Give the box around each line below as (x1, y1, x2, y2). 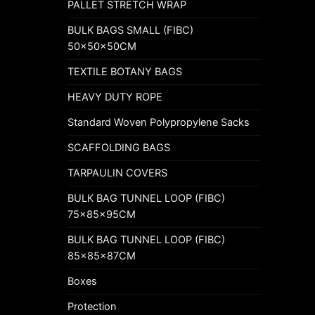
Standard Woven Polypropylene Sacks (67, 115, 250, 129)
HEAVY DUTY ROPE (67, 90, 162, 103)
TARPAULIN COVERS (67, 166, 167, 179)
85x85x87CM (67, 249, 136, 262)
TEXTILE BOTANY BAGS (67, 65, 182, 78)
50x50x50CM (67, 39, 136, 53)
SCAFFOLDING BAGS (67, 141, 170, 154)
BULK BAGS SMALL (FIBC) (67, 23, 193, 37)
